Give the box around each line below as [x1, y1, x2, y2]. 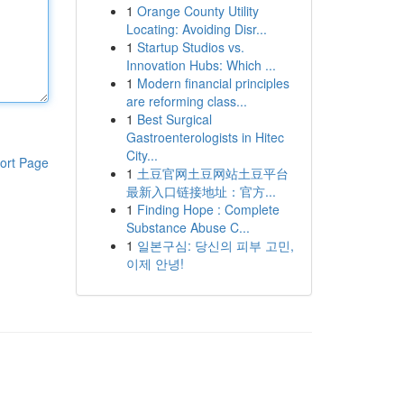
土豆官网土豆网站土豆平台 [136, 164, 289, 182]
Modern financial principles [136, 74, 289, 92]
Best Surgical [136, 110, 212, 128]
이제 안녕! [125, 254, 184, 272]
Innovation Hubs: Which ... [125, 56, 276, 74]
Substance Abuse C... [125, 218, 250, 236]
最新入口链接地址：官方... [125, 182, 276, 200]
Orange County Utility [136, 2, 259, 20]
